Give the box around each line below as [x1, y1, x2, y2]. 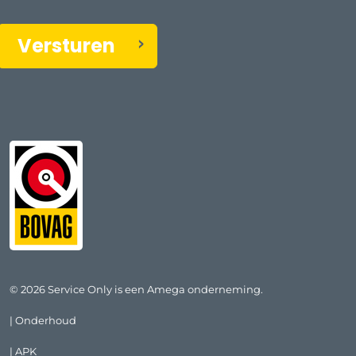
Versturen [17, 32, 115, 59]
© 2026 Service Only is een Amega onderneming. [10, 282, 263, 296]
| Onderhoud [10, 313, 76, 327]
